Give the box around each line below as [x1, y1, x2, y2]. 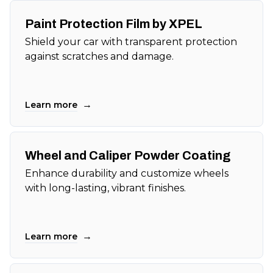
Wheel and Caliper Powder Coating [25, 149, 230, 163]
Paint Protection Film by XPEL [25, 17, 202, 31]
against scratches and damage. [25, 51, 174, 63]
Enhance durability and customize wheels [25, 168, 229, 180]
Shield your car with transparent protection [25, 36, 237, 48]
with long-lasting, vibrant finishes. [25, 182, 186, 194]
